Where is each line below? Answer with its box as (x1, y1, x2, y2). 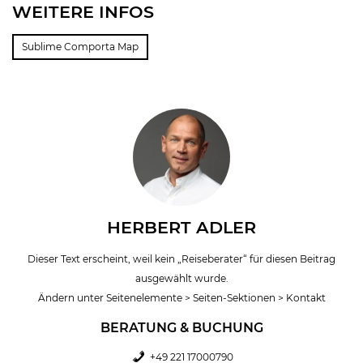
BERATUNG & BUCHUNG (100, 319, 263, 335)
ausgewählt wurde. (135, 271, 228, 284)
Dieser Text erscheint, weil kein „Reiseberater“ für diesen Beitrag (28, 252, 335, 265)
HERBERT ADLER (107, 216, 256, 237)
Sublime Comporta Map (22, 40, 139, 53)
